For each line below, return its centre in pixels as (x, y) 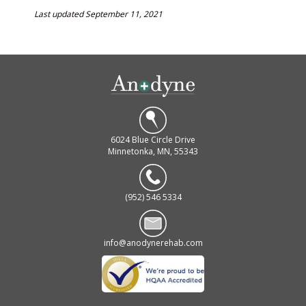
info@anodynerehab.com (153, 243)
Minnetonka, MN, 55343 (153, 151)
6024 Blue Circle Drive (153, 140)
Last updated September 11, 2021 (98, 14)
